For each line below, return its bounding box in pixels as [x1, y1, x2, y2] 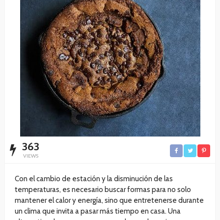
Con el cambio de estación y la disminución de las [15, 174, 173, 184]
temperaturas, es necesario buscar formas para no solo [15, 185, 191, 194]
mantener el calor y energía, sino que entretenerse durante [15, 196, 204, 205]
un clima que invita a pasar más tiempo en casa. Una [15, 207, 181, 216]
